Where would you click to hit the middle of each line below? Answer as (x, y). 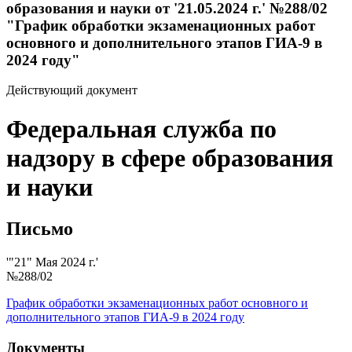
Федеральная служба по (141, 128)
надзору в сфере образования (170, 158)
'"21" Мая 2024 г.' (52, 262)
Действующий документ (72, 90)
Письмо (40, 229)
